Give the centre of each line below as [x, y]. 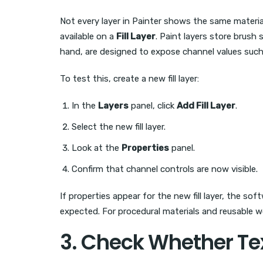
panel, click [153, 106]
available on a [88, 37]
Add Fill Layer [206, 106]
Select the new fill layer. [119, 127]
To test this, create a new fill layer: [129, 79]
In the [85, 106]
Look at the [97, 148]
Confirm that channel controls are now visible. [165, 169]
